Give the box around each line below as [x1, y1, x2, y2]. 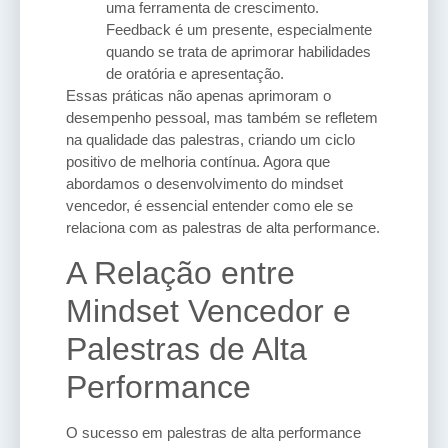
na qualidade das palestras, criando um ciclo [66, 131, 355, 149]
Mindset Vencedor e [66, 292, 351, 329]
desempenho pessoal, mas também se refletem [66, 109, 378, 127]
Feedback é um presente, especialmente [106, 21, 372, 39]
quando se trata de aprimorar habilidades [106, 43, 371, 61]
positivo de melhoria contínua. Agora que [66, 153, 330, 171]
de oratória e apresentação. [106, 65, 284, 83]
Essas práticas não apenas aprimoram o [66, 87, 331, 105]
